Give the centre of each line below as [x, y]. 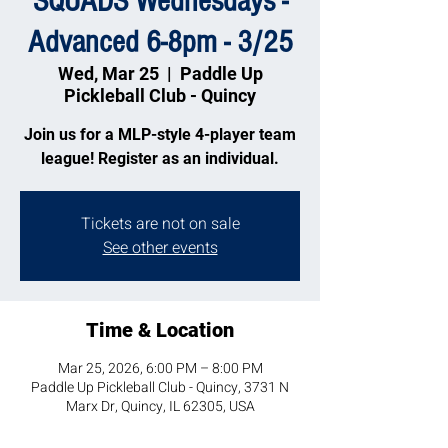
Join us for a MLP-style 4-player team [160, 134]
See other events [160, 248]
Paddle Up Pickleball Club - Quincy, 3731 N [160, 387]
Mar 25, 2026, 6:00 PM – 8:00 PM [160, 368]
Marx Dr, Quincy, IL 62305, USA [160, 406]
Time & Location [160, 330]
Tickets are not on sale [160, 224]
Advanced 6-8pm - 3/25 [160, 42]
